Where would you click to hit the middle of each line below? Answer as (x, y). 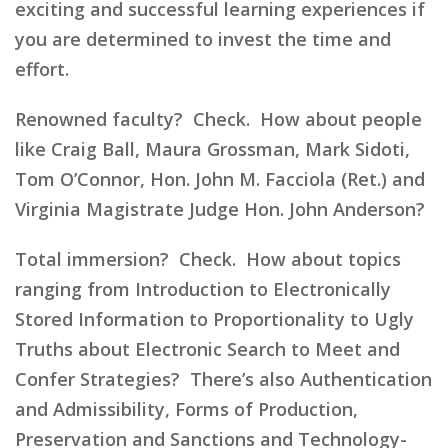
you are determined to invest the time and (203, 38)
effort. (42, 68)
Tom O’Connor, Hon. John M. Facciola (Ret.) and (220, 178)
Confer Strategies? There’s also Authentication (223, 378)
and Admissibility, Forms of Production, (186, 408)
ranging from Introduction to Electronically (203, 288)
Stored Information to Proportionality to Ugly (214, 318)
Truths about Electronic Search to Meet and (207, 348)
